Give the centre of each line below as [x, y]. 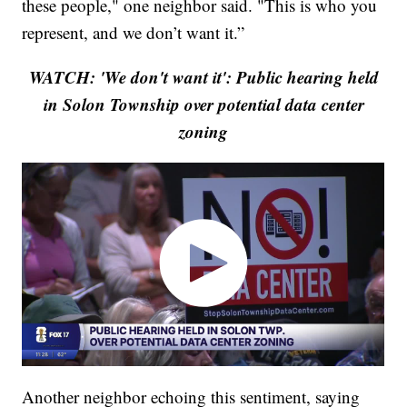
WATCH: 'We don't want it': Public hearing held [203, 76]
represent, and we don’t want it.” [134, 32]
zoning [203, 131]
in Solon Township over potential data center [203, 104]
